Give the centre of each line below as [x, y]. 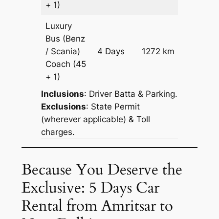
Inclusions [62, 94]
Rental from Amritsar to [97, 206]
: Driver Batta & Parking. [131, 94]
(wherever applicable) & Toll [95, 120]
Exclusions [63, 107]
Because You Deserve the [102, 169]
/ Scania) [63, 52]
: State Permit [113, 107]
